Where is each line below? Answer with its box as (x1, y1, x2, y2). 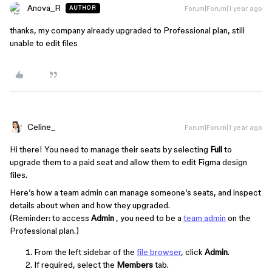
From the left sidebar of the (34, 247, 137, 257)
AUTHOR (69, 5, 97, 11)
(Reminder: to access (10, 213, 91, 223)
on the (226, 213, 251, 223)
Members (117, 260, 153, 270)
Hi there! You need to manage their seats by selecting (10, 144, 210, 154)
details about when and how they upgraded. (10, 200, 170, 210)
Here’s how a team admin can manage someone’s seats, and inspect (10, 188, 261, 197)
